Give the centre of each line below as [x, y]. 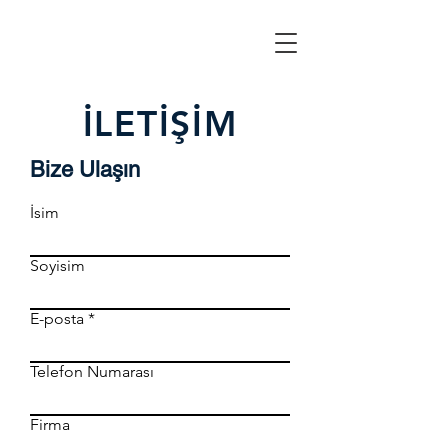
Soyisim [57, 265]
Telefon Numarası [92, 371]
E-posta [57, 318]
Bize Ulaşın [85, 169]
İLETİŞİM [160, 123]
